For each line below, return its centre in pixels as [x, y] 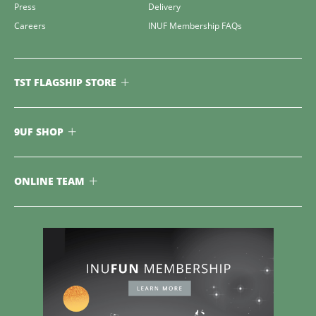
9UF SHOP [39, 132]
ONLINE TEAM [49, 182]
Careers [30, 26]
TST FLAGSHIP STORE [65, 83]
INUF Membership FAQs [195, 26]
